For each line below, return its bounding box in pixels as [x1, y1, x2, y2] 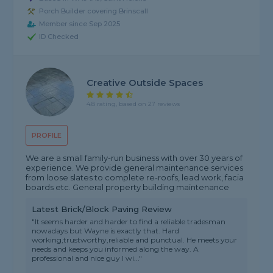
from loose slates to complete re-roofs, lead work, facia [26, 172, 244, 183]
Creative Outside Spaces [87, 76, 204, 88]
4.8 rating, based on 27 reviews [87, 99, 180, 108]
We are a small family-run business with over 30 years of [26, 153, 243, 163]
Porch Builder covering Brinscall [39, 7, 149, 16]
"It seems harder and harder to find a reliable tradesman [32, 217, 226, 227]
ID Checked [39, 32, 79, 41]
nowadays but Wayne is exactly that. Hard [32, 226, 180, 236]
